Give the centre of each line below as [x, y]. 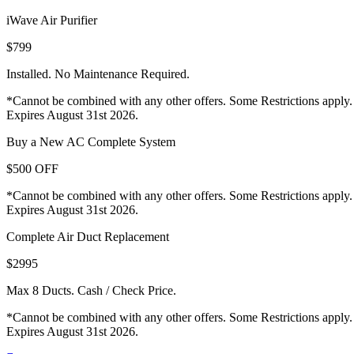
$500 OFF [32, 169]
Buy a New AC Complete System [91, 142]
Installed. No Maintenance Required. [98, 74]
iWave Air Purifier [52, 21]
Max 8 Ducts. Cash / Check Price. [91, 291]
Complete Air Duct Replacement [88, 237]
